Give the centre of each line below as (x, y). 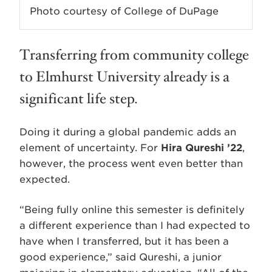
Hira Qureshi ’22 (202, 148)
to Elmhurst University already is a (124, 77)
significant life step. (79, 99)
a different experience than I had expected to (135, 225)
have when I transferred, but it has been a (124, 241)
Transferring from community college (134, 55)
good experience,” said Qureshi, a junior (121, 257)
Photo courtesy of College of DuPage (124, 11)
